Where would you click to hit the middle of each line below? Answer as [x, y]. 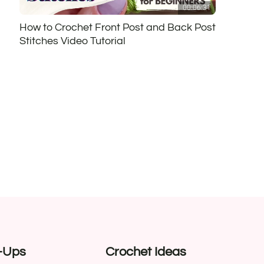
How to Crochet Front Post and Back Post [117, 27]
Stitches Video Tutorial [72, 41]
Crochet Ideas [146, 252]
